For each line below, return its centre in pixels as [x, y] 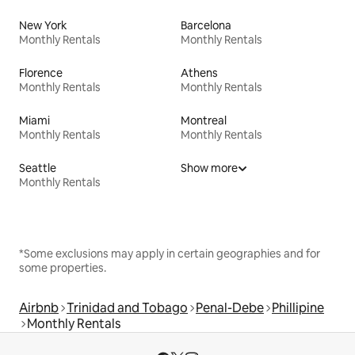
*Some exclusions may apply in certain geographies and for [170, 253]
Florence [41, 73]
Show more [209, 168]
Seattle [38, 168]
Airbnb [39, 307]
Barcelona [206, 25]
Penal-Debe [230, 307]
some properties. [63, 267]
